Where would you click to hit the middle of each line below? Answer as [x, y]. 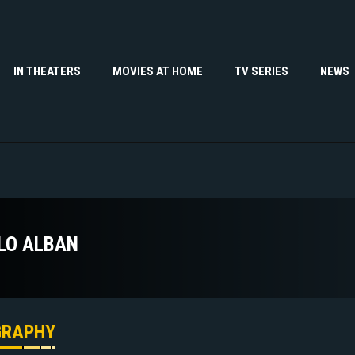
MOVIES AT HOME [158, 71]
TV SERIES [261, 71]
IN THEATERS [47, 71]
